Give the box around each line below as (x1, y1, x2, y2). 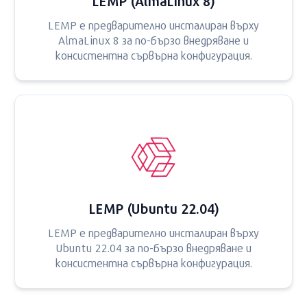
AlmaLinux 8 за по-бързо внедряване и (58, 34, 249, 47)
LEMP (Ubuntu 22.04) (88, 200, 219, 217)
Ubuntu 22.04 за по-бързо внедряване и (56, 241, 251, 254)
